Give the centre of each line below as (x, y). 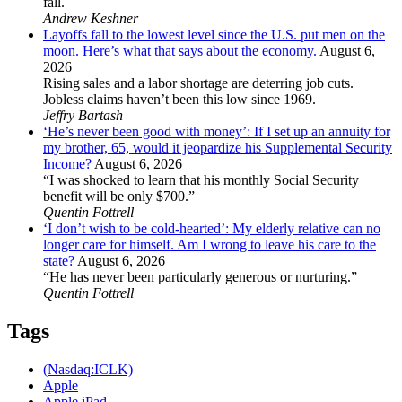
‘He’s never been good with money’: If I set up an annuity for (217, 132)
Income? (67, 164)
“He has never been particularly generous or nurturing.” (200, 277)
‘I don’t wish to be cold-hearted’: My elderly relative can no (212, 229)
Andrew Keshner (91, 19)
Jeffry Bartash (83, 116)
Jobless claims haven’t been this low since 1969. (179, 100)
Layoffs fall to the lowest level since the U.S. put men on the (214, 35)
